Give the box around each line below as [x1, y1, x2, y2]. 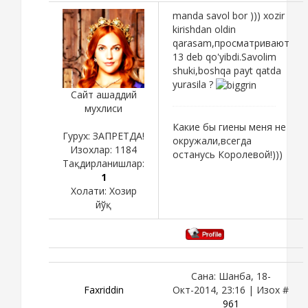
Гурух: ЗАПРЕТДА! [63, 129, 144, 142]
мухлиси [85, 101, 122, 115]
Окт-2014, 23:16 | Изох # [173, 283, 289, 296]
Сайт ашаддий [70, 87, 137, 101]
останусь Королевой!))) [173, 148, 283, 162]
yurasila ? [173, 77, 216, 91]
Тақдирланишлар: [63, 156, 144, 170]
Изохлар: [70, 142, 115, 156]
